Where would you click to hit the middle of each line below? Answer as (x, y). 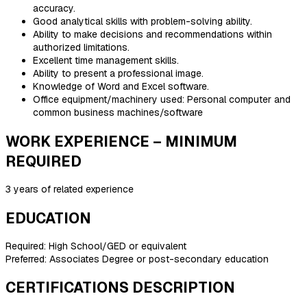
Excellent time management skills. (106, 61)
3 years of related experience (70, 189)
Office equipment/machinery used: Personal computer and (162, 100)
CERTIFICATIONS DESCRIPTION (120, 288)
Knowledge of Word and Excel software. (121, 87)
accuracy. (54, 9)
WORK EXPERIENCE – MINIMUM (121, 141)
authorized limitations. (81, 48)
